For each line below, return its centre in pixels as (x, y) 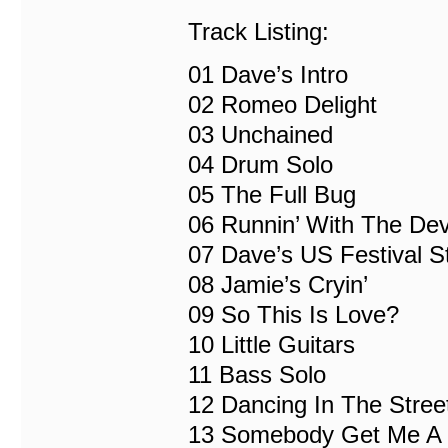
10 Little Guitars (271, 344)
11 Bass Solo (257, 374)
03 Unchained (260, 134)
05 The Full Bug (272, 194)
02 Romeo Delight (282, 104)
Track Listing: (258, 31)
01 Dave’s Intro (268, 74)
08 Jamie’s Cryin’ (278, 284)
